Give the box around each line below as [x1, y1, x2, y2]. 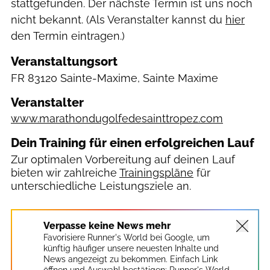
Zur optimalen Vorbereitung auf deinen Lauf [11, 152, 235, 166]
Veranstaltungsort [11, 54, 118, 69]
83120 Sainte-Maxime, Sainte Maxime [28, 71, 218, 84]
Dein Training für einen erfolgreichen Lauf [11, 136, 254, 150]
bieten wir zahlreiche [11, 166, 117, 179]
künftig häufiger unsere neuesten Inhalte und [43, 243, 219, 253]
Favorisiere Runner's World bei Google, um [43, 232, 210, 242]
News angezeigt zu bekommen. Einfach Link [43, 254, 218, 264]
